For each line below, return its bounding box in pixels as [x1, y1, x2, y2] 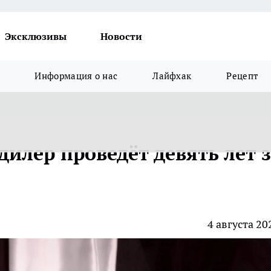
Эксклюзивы [5, 30, 67, 42]
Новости [100, 30, 142, 42]
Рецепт [226, 70, 258, 82]
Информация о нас [34, 70, 118, 82]
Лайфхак [152, 70, 192, 82]
